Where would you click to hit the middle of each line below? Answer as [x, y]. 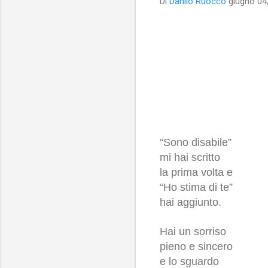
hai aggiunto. [191, 202]
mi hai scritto [190, 157]
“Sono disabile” [196, 142]
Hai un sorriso [193, 231]
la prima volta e [196, 172]
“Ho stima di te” [196, 187]
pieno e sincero [196, 246]
